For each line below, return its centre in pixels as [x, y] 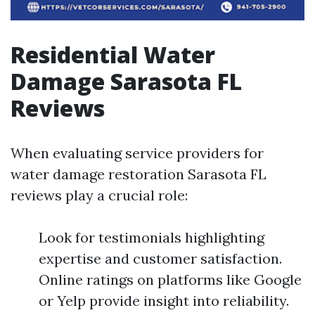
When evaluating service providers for [137, 153]
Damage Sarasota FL [126, 81]
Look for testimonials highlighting [152, 237]
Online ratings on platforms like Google [170, 279]
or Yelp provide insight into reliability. [164, 301]
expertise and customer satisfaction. [160, 258]
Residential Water [113, 54]
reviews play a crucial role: [99, 195]
